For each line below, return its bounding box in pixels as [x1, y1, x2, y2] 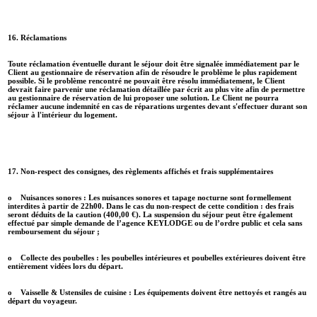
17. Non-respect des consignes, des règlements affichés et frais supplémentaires [8, 166, 273, 175]
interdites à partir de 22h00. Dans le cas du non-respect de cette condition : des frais [8, 201, 294, 210]
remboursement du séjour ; [8, 226, 100, 236]
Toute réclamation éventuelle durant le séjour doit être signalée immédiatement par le [8, 59, 299, 68]
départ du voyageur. [8, 296, 77, 305]
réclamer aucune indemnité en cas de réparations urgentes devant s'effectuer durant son [8, 101, 307, 110]
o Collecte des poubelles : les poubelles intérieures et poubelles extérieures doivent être [8, 253, 306, 262]
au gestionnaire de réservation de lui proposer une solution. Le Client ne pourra [8, 93, 279, 102]
